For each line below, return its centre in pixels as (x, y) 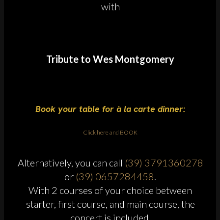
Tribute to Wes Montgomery (110, 59)
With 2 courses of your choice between (110, 190)
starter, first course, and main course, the (110, 204)
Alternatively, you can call (71, 162)
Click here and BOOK (110, 132)
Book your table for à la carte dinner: (110, 109)
